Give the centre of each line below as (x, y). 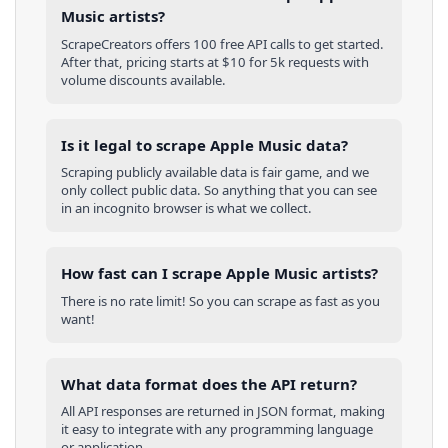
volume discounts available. (143, 79)
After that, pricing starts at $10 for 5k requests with (215, 61)
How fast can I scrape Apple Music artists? (219, 273)
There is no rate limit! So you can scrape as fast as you (220, 300)
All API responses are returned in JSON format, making (223, 411)
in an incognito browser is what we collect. (186, 208)
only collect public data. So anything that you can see (219, 190)
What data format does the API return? (209, 383)
